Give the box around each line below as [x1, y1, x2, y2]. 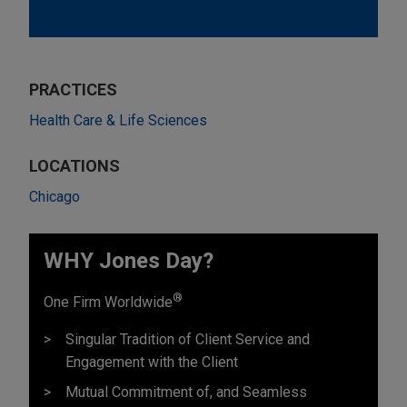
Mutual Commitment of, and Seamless [65, 382, 307, 401]
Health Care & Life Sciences [29, 111, 207, 129]
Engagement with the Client [65, 352, 238, 371]
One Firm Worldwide [44, 293, 173, 311]
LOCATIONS [29, 155, 120, 175]
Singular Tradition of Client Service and [65, 330, 310, 348]
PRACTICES [29, 79, 117, 99]
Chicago [29, 187, 80, 205]
